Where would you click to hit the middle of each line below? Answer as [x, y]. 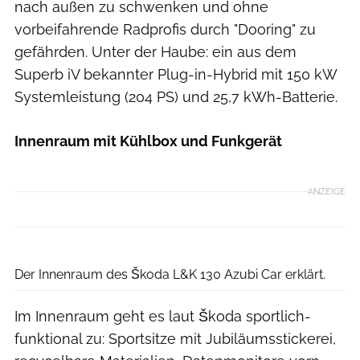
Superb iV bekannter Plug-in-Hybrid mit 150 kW [176, 75]
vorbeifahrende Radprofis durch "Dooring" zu [165, 30]
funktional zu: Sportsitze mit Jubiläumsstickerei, [175, 339]
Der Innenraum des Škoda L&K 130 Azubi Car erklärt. [170, 275]
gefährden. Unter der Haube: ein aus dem [155, 52]
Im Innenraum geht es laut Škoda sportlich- [163, 317]
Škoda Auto [328, 246]
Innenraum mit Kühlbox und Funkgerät [148, 141]
